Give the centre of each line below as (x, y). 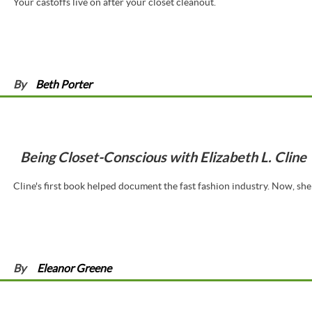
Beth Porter (63, 84)
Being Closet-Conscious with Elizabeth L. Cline (163, 157)
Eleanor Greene (75, 268)
